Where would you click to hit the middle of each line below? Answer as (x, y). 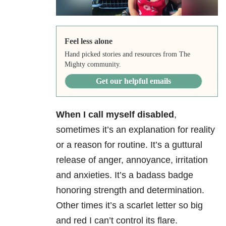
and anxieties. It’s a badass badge (125, 175)
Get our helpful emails (133, 81)
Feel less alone (88, 41)
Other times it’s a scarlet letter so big (129, 206)
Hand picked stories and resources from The (127, 54)
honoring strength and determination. (130, 190)
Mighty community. (93, 65)
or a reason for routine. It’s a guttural (129, 145)
